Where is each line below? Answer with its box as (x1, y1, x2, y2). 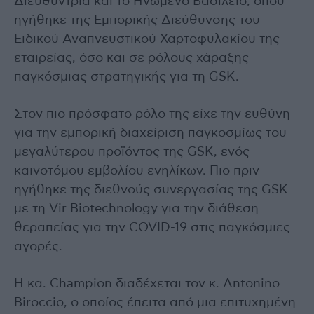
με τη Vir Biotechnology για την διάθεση (14, 203, 259, 216)
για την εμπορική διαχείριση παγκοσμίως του (14, 127, 287, 140)
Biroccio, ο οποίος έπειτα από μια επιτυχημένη (14, 296, 296, 310)
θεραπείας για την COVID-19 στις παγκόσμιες (14, 221, 290, 235)
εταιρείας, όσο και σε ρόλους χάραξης (14, 52, 249, 65)
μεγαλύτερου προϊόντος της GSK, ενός (14, 146, 250, 159)
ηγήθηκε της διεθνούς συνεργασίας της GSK (14, 184, 288, 197)
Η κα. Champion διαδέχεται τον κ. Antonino (14, 278, 280, 291)
